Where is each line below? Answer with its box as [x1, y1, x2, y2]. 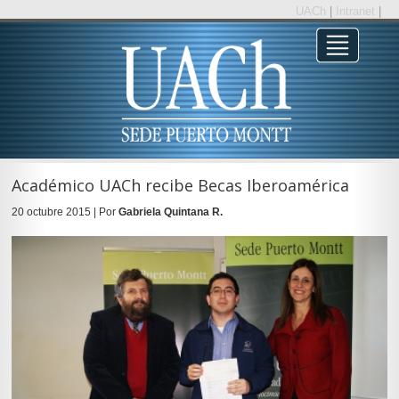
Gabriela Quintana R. [118, 205, 223, 218]
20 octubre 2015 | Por [11, 205, 118, 218]
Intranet [336, 4, 379, 18]
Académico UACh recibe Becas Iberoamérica [11, 174, 349, 196]
